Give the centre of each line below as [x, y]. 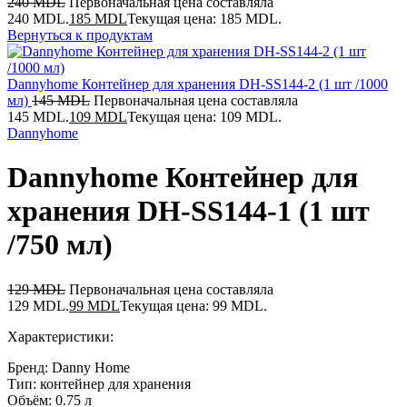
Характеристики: [60, 336]
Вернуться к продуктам [80, 35]
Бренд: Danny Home [69, 367]
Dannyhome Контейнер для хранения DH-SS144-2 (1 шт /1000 [198, 84]
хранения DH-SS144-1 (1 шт [189, 211]
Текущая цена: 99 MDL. [194, 305]
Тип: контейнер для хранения [99, 383]
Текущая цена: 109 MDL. [204, 117]
